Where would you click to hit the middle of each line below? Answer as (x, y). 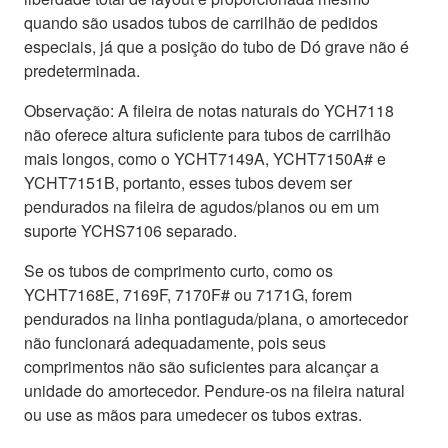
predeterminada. (82, 71)
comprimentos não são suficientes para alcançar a (201, 367)
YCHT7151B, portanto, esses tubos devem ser (188, 183)
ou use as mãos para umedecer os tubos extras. (193, 415)
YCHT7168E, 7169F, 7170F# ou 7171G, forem (188, 295)
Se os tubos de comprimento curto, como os (178, 271)
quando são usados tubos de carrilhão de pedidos (201, 23)
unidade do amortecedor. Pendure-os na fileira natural (214, 391)
